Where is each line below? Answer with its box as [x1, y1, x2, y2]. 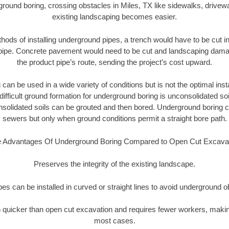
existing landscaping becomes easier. [52, 12, 177, 21]
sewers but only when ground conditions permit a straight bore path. [2, 114, 227, 123]
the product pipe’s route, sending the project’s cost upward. [17, 57, 212, 66]
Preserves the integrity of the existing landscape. [34, 159, 195, 169]
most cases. [94, 216, 135, 225]
